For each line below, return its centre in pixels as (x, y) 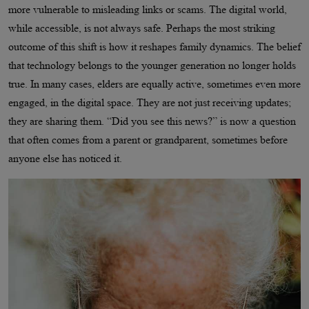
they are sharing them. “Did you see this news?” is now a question (152, 121)
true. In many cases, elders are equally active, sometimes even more (154, 84)
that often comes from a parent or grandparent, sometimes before (148, 140)
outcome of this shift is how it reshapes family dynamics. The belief (154, 47)
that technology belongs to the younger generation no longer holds (152, 66)
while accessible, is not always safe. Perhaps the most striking (142, 28)
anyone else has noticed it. (65, 159)
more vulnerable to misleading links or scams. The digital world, (148, 10)
